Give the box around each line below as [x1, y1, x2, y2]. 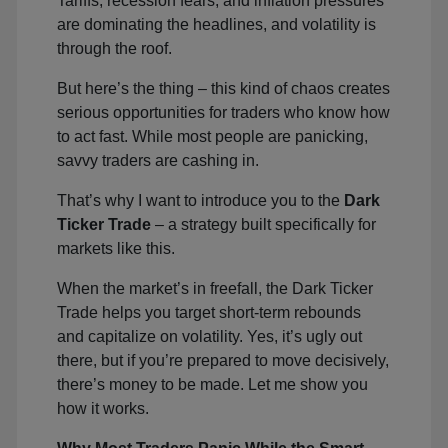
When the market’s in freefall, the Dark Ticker [57, 280, 373, 297]
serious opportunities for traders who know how [57, 104, 390, 121]
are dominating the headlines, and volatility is [57, 16, 376, 33]
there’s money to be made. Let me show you [57, 376, 368, 393]
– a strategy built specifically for [151, 216, 376, 233]
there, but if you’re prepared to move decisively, [57, 352, 389, 369]
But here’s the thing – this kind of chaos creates [57, 80, 390, 97]
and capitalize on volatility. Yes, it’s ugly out [57, 328, 362, 345]
